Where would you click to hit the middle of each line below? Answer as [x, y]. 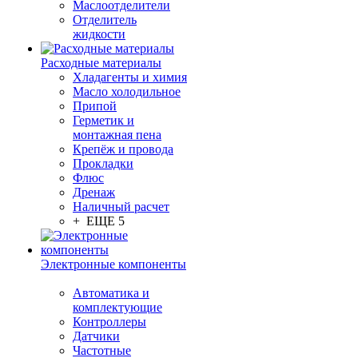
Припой [95, 106]
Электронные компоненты [113, 264]
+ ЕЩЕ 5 [99, 221]
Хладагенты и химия [130, 77]
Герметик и [103, 120]
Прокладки [103, 163]
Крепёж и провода [123, 149]
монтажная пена [117, 135]
